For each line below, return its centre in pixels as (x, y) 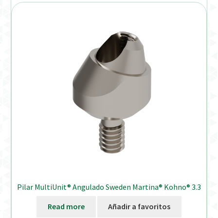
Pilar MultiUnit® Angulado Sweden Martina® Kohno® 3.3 (109, 187)
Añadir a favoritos (139, 207)
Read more (66, 207)
